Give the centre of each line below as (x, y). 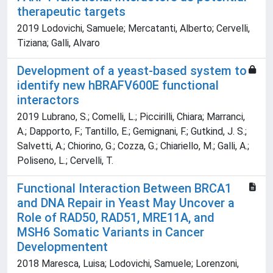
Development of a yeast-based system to (132, 71)
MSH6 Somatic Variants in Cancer (111, 232)
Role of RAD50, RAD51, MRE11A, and (116, 218)
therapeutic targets (71, 12)
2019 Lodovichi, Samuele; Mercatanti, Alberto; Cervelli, (133, 29)
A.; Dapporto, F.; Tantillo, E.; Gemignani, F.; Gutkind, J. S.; (132, 132)
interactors (48, 100)
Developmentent (62, 247)
